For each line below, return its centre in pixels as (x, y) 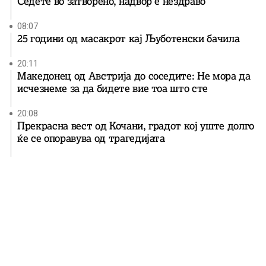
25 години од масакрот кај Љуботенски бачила (129, 39)
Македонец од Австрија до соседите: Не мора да (134, 76)
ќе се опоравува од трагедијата (91, 139)
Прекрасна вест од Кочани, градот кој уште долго (136, 126)
